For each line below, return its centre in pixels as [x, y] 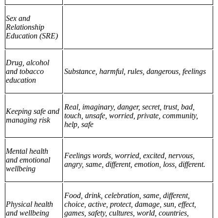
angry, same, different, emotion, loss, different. [135, 164]
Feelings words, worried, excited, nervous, [129, 156]
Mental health [27, 151]
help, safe [79, 125]
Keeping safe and [33, 111]
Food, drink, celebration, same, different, [127, 196]
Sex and [18, 18]
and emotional [28, 160]
